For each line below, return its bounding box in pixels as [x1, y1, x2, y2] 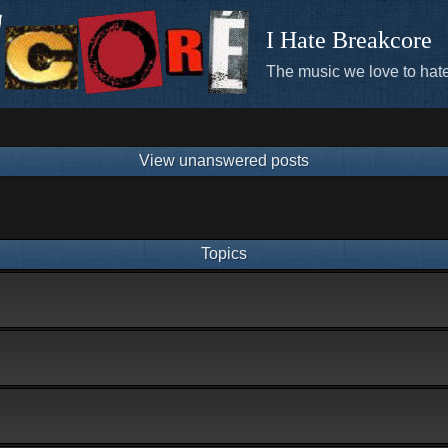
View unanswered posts [139, 152, 309, 169]
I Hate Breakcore [266, 27, 432, 53]
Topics [201, 245, 247, 262]
